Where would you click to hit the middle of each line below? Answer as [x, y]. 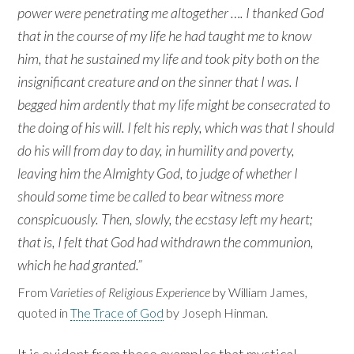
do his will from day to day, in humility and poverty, [156, 151]
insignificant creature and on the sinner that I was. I [158, 82]
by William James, [259, 292]
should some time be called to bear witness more [151, 196]
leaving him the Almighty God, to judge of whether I [158, 173]
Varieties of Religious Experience [130, 292]
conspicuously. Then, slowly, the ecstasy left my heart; [166, 219]
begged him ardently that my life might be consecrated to [174, 105]
